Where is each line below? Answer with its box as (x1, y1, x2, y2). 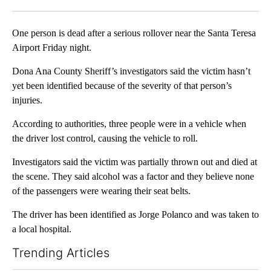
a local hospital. (12, 224, 71, 235)
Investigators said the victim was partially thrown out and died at (12, 157, 257, 168)
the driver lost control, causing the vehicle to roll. (12, 133, 198, 144)
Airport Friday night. (12, 42, 91, 53)
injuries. (12, 95, 42, 106)
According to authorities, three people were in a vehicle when (12, 119, 246, 129)
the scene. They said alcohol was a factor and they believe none (12, 171, 254, 182)
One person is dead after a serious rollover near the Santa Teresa (12, 28, 256, 39)
